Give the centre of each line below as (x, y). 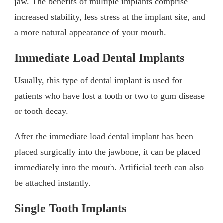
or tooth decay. (41, 111)
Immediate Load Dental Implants (99, 57)
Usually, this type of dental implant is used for (98, 80)
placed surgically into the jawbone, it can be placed (107, 152)
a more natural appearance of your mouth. (90, 32)
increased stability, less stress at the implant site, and (110, 17)
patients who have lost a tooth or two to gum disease (110, 96)
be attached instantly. (53, 183)
